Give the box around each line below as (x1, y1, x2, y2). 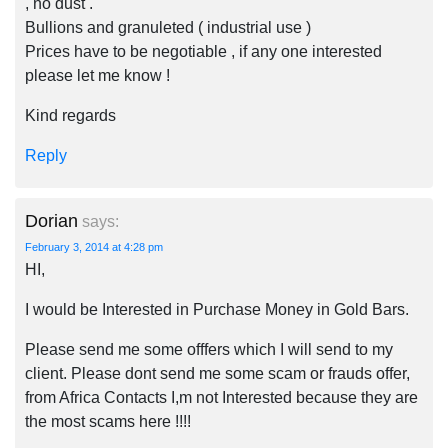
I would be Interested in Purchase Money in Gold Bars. (25, 301, 409, 318)
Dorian (25, 211, 78, 231)
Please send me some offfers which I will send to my (25, 341, 393, 358)
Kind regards (25, 107, 116, 124)
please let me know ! (25, 67, 170, 84)
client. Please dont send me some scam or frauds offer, (25, 365, 410, 382)
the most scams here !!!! (25, 413, 191, 430)
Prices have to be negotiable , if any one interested (25, 43, 382, 60)
